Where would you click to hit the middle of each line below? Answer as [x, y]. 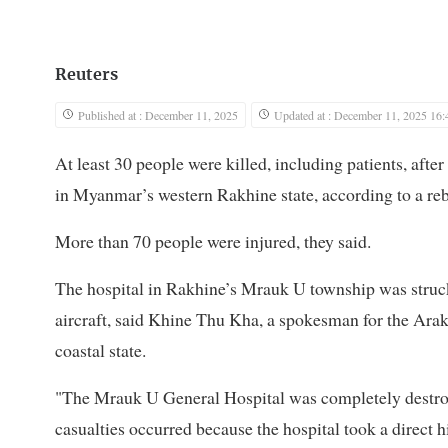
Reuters [86, 74]
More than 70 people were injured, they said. [213, 240]
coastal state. [100, 349]
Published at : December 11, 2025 [158, 114]
